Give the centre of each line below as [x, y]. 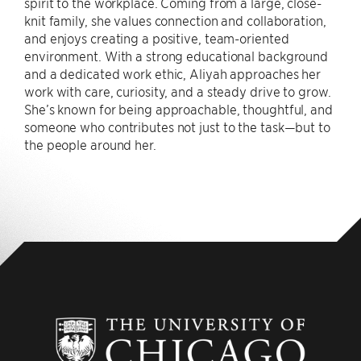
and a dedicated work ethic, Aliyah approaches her [173, 73]
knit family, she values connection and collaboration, [175, 20]
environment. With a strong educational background [176, 56]
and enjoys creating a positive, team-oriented [157, 38]
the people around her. [90, 144]
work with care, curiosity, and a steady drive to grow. [178, 91]
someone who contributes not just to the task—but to [177, 127]
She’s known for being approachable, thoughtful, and [178, 109]
